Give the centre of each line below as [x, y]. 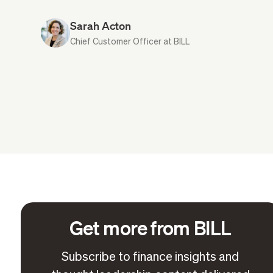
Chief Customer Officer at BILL [130, 42]
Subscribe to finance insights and [151, 257]
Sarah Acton [101, 25]
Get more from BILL [151, 228]
